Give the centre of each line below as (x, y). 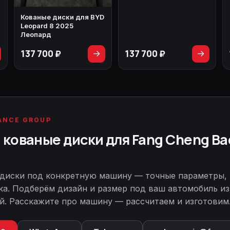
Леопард (36, 34)
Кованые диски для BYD (62, 17)
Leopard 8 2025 (47, 25)
